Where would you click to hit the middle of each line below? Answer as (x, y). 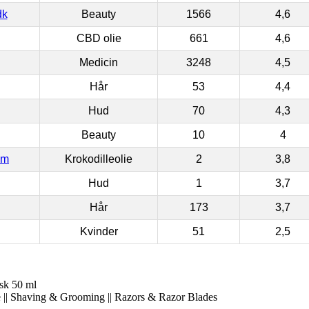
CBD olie (99, 38)
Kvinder (99, 231)
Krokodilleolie (99, 159)
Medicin (99, 62)
